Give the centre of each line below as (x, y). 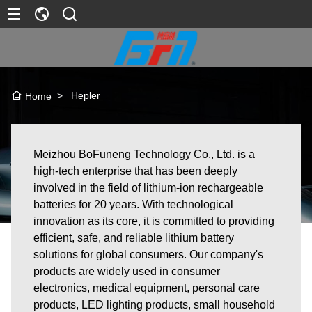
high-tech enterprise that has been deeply (135, 171)
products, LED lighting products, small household (154, 304)
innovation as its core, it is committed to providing (154, 221)
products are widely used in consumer (127, 271)
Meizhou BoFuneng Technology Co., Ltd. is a (144, 154)
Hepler (86, 96)
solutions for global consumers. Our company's (148, 254)
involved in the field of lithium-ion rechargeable (148, 187)
